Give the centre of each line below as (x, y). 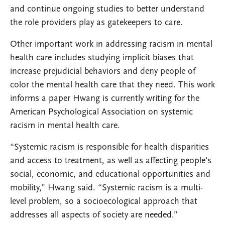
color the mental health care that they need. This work (113, 85)
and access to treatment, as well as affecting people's (111, 161)
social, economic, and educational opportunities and (110, 175)
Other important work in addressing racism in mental (111, 45)
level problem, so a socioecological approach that (104, 202)
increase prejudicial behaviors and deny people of (103, 72)
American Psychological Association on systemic (101, 113)
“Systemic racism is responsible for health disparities (109, 148)
